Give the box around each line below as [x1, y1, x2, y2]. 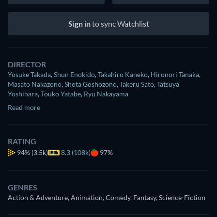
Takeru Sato [120, 80, 154, 89]
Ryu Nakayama [84, 90, 128, 98]
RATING [8, 137, 36, 146]
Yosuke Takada [8, 70, 51, 79]
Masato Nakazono [8, 80, 62, 89]
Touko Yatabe [41, 90, 81, 98]
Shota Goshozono [64, 80, 117, 89]
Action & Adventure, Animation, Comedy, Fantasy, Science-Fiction [8, 193, 205, 202]
